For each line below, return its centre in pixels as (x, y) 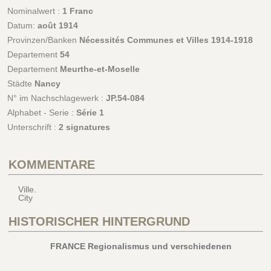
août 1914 (57, 25)
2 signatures (84, 127)
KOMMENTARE (51, 164)
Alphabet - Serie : (41, 112)
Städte (21, 83)
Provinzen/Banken (43, 40)
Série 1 (90, 112)
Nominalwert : (34, 11)
